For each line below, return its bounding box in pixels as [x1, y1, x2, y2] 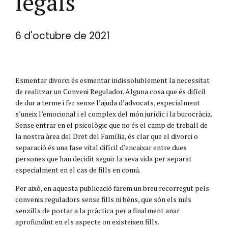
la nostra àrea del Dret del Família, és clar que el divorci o [15, 131, 198, 141]
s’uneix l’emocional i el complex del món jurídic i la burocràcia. [15, 108, 212, 119]
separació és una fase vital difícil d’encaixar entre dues [15, 142, 187, 152]
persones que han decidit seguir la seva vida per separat [15, 153, 192, 163]
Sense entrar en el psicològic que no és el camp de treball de [15, 120, 208, 130]
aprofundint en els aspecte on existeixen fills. [15, 216, 159, 226]
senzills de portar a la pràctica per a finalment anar [15, 205, 180, 215]
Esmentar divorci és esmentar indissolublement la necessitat [15, 75, 210, 85]
